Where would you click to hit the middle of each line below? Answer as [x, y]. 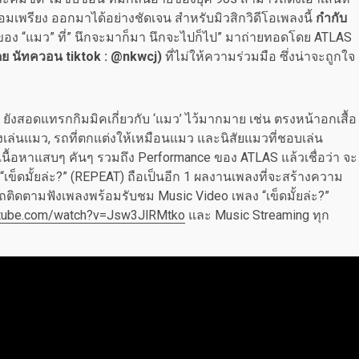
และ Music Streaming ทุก [257, 215]
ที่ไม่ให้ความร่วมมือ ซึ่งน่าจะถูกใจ [258, 56]
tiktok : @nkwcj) [114, 56]
